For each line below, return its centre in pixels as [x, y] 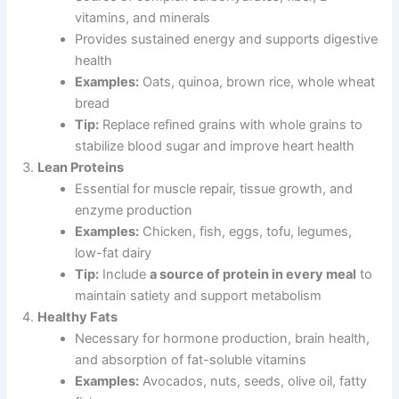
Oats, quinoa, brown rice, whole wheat [257, 81]
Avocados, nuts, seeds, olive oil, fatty [253, 381]
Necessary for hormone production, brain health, [223, 338]
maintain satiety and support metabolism [199, 295]
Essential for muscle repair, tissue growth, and [214, 188]
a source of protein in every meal [253, 274]
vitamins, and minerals [143, 17]
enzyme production [134, 210]
